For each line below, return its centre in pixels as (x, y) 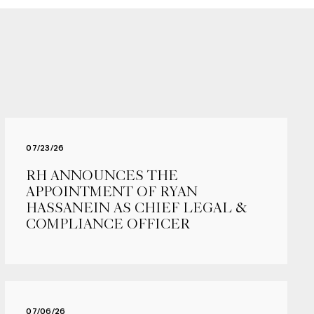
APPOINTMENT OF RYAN (112, 192)
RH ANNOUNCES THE (102, 176)
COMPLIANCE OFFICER (108, 224)
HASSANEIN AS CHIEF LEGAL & (137, 208)
